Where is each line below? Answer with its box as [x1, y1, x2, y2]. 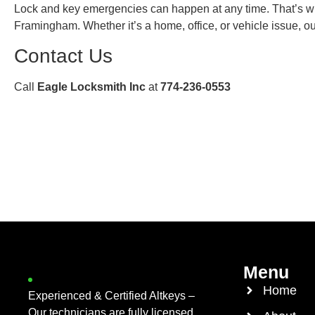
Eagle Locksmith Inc [37, 80, 146, 93]
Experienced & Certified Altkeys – [28, 289, 195, 302]
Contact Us [14, 44, 112, 67]
